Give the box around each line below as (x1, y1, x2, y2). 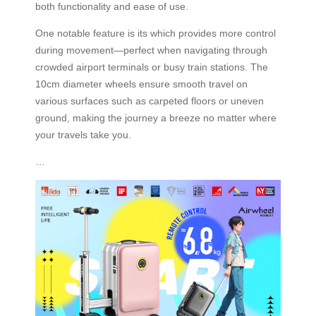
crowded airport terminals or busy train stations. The (35, 61, 268, 73)
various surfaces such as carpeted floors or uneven (35, 95, 264, 107)
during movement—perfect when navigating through (35, 44, 267, 56)
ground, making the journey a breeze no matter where (35, 111, 276, 123)
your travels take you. (35, 128, 131, 140)
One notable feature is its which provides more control (35, 27, 276, 39)
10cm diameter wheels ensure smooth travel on (35, 78, 248, 90)
